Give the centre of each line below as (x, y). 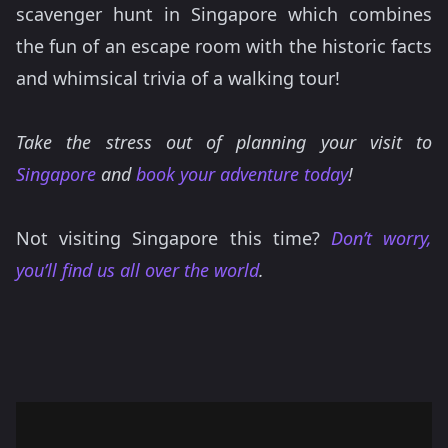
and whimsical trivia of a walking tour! (178, 78)
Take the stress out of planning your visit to (224, 142)
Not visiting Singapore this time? (173, 238)
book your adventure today (242, 174)
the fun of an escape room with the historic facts (224, 46)
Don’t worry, (381, 238)
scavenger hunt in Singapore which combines (224, 14)
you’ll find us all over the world (137, 270)
